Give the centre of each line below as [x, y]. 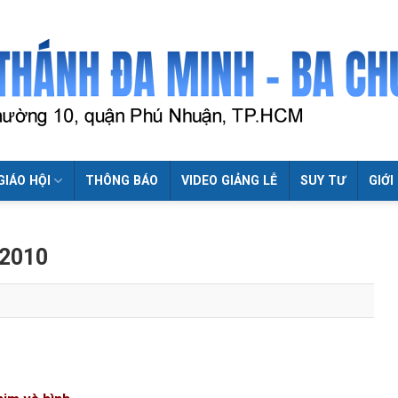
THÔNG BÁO [122, 180]
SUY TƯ [323, 180]
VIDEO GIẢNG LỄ [230, 180]
